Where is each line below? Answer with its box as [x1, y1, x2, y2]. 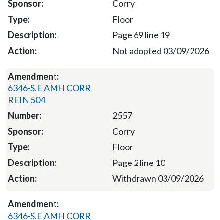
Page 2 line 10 [112, 157, 165, 168]
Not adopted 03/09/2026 [112, 45, 209, 56]
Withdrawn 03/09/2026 [112, 172, 204, 184]
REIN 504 [8, 94, 45, 105]
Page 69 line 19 [112, 29, 170, 40]
